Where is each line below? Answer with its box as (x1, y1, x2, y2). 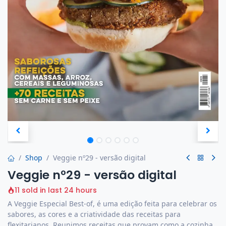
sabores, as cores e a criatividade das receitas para (8, 209, 181, 219)
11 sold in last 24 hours (15, 185, 97, 196)
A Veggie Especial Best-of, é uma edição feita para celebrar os (8, 199, 217, 209)
